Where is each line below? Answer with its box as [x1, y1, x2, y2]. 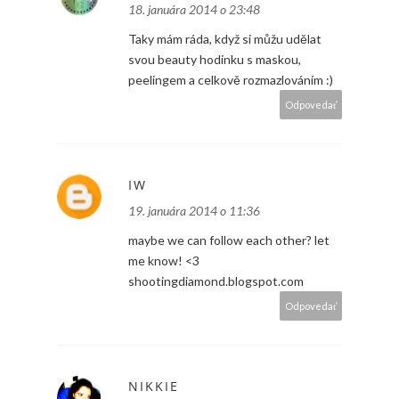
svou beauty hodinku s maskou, [128, 52, 301, 68]
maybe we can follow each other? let [128, 232, 330, 248]
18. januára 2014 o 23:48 [128, 2, 260, 18]
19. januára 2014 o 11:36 [128, 203, 260, 219]
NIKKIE [128, 378, 179, 395]
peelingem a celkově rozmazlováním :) [128, 72, 333, 88]
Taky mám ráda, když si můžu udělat [128, 31, 322, 47]
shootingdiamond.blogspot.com [128, 273, 304, 289]
